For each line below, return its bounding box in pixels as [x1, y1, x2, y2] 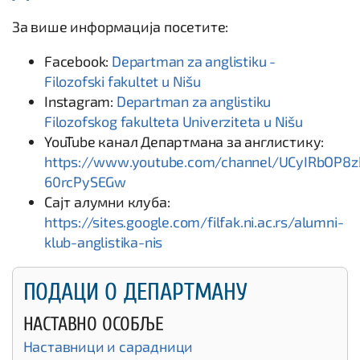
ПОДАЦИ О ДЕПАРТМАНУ [22, 277, 247, 306]
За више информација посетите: [12, 18, 229, 35]
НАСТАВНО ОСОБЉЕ [22, 313, 164, 335]
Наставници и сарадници [22, 337, 194, 355]
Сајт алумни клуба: [44, 193, 170, 211]
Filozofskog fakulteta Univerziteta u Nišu [44, 112, 303, 130]
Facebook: [44, 52, 112, 70]
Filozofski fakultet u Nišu [44, 72, 201, 90]
